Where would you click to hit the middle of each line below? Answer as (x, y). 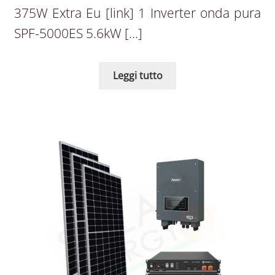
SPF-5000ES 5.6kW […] (78, 33)
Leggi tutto (137, 75)
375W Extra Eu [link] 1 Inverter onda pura (137, 13)
